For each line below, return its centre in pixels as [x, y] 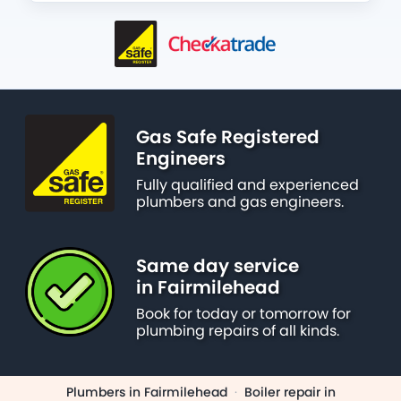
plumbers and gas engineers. [240, 202]
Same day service [218, 266]
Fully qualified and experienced [247, 185]
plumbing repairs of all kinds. [238, 331]
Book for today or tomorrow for [243, 314]
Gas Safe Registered [228, 137]
